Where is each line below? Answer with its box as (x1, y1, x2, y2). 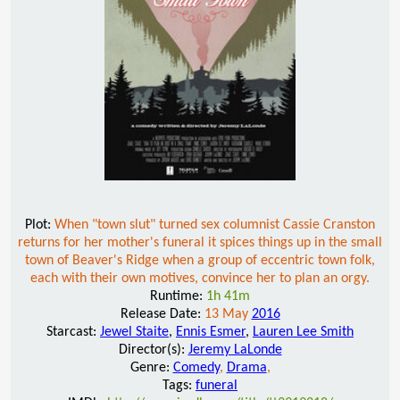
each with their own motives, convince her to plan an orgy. (30, 271, 370, 286)
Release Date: (120, 306, 204, 321)
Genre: (129, 360, 173, 375)
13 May (204, 306, 252, 321)
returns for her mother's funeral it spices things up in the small (18, 235, 382, 250)
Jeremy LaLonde (187, 342, 282, 357)
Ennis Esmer (176, 324, 246, 339)
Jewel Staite (100, 324, 169, 339)
